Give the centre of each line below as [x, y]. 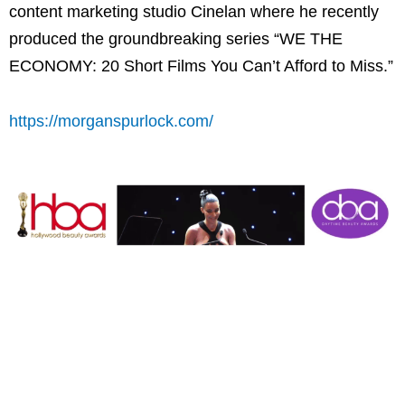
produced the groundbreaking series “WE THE [176, 38]
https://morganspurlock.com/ [111, 122]
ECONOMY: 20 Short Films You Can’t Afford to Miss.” [201, 66]
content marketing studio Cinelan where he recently [194, 11]
